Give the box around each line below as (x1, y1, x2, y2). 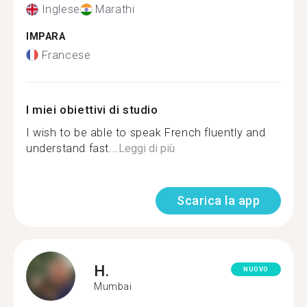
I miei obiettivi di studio (26, 102, 158, 116)
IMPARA (26, 31, 66, 42)
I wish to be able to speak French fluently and (26, 125, 266, 139)
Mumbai (94, 281, 132, 292)
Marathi (95, 3, 135, 16)
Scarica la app (177, 193, 260, 208)
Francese (41, 48, 91, 62)
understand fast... (26, 141, 119, 155)
